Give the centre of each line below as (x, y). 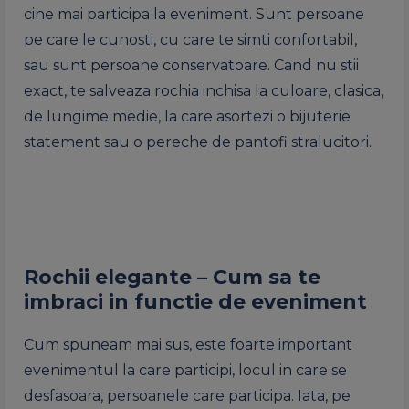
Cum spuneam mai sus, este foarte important (188, 344)
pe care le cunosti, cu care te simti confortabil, (190, 39)
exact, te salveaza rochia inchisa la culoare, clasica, (204, 90)
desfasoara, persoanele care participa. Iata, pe (187, 395)
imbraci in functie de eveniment (195, 301)
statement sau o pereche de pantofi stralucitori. (198, 142)
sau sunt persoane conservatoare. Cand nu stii (191, 65)
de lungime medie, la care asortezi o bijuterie (187, 116)
